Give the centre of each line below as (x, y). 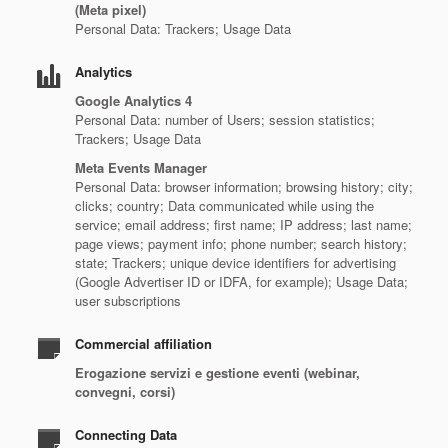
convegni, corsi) (125, 391)
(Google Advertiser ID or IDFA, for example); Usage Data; (241, 281)
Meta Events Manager (141, 167)
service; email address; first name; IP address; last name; (243, 224)
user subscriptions (128, 300)
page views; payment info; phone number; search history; (241, 243)
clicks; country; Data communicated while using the (224, 205)
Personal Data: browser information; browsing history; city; (244, 186)
